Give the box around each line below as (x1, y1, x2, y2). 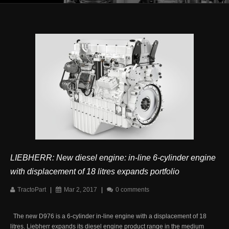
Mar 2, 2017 (64, 186, 97, 193)
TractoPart (17, 186, 46, 193)
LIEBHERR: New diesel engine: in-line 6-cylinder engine (10, 153, 216, 162)
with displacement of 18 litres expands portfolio (10, 167, 179, 176)
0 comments (116, 186, 149, 193)
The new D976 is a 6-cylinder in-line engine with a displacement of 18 (10, 212, 207, 220)
